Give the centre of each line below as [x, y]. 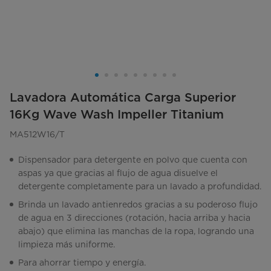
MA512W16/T [37, 135]
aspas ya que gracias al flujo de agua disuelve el [118, 173]
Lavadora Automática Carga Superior [123, 98]
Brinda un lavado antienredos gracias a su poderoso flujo [138, 205]
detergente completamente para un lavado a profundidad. [140, 187]
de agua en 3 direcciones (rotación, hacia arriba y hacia [134, 218]
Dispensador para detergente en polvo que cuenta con [133, 160]
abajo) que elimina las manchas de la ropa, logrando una [136, 231]
